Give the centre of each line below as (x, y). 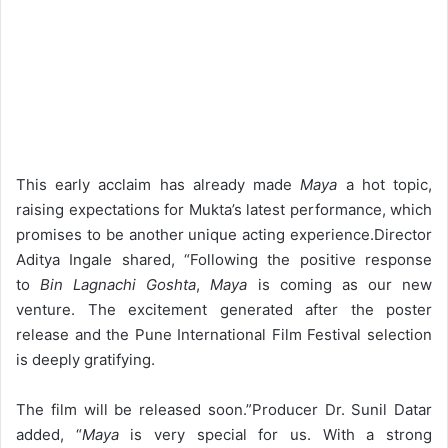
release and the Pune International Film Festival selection (224, 335)
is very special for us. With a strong (275, 435)
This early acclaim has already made (158, 185)
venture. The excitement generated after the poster (224, 310)
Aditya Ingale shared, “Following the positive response (224, 260)
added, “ (49, 435)
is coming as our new (340, 285)
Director (403, 235)
